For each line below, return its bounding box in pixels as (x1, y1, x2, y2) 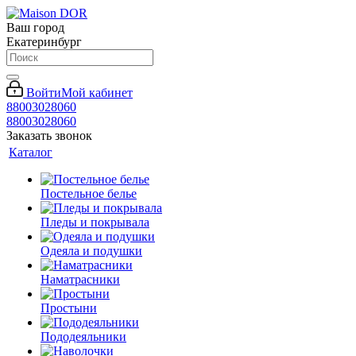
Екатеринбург (6, 35, 82, 48)
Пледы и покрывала (41, 215, 149, 229)
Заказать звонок (6, 129, 92, 142)
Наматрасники (41, 273, 120, 286)
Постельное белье (41, 187, 137, 200)
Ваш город (6, 21, 64, 34)
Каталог (9, 145, 52, 159)
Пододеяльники (41, 330, 126, 343)
